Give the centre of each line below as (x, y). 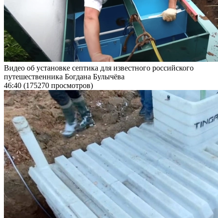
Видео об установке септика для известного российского (99, 68)
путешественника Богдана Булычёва (64, 76)
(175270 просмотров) (58, 85)
